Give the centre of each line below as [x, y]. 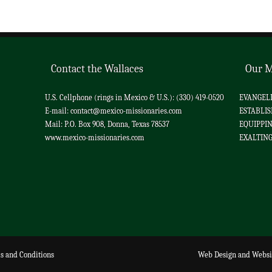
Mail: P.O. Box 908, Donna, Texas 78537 [107, 124]
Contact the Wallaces [97, 69]
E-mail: [58, 111]
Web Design [217, 255]
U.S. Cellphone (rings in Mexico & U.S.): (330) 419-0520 [134, 97]
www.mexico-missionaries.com [95, 138]
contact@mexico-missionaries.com [126, 111]
